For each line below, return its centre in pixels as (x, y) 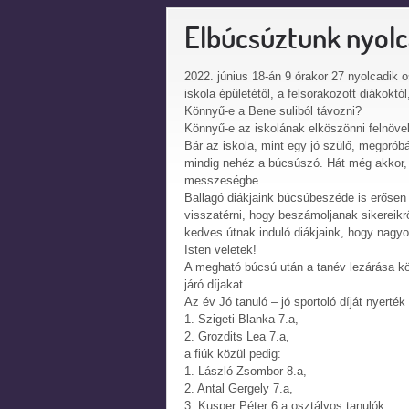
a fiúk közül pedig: (233, 354)
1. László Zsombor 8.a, (246, 371)
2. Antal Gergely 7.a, (239, 388)
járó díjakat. (215, 284)
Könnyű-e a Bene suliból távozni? (273, 111)
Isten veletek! (220, 250)
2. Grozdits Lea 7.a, (237, 336)
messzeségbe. (223, 180)
